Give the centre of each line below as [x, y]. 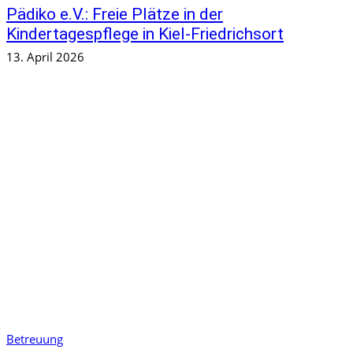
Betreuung [35, 339]
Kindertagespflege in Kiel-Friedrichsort [145, 33]
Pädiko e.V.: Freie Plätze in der [115, 14]
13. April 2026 [45, 56]
